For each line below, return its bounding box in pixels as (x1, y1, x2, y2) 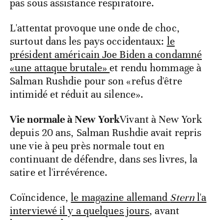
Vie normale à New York (10, 112, 120, 126)
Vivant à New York (120, 112, 202, 126)
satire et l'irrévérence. (10, 165, 108, 179)
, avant (149, 204, 179, 217)
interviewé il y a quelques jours (10, 204, 150, 217)
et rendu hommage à (110, 61, 202, 74)
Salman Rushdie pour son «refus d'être (10, 74, 182, 87)
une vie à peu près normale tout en (10, 139, 165, 152)
